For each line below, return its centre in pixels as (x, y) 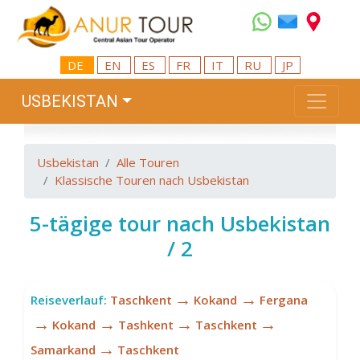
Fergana (283, 299)
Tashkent (145, 324)
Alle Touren (148, 163)
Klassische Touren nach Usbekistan (152, 180)
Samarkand (63, 349)
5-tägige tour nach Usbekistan (180, 224)
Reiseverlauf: (69, 299)
